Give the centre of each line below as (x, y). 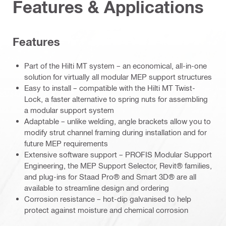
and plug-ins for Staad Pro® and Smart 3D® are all (110, 176)
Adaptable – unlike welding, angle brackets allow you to (118, 121)
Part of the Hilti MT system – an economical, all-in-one (116, 65)
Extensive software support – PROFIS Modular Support (118, 154)
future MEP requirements (66, 143)
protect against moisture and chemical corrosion (106, 210)
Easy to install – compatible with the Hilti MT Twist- (110, 88)
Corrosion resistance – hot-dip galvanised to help (108, 199)
